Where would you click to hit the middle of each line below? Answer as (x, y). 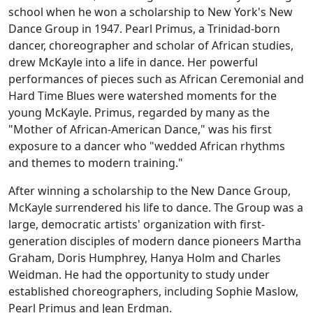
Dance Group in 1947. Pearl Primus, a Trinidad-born (144, 29)
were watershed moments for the (186, 96)
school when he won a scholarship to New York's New (151, 12)
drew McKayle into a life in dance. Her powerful (133, 63)
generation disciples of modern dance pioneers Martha (155, 241)
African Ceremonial (230, 79)
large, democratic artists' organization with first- (137, 225)
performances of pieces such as (94, 79)
